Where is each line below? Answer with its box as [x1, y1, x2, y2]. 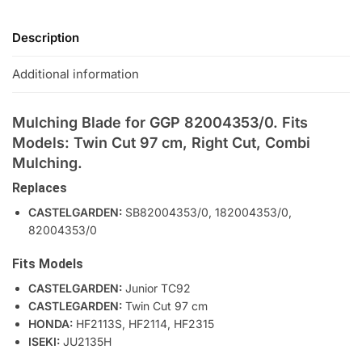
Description [12, 29, 79, 45]
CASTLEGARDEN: [28, 298, 125, 313]
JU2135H [63, 334, 112, 348]
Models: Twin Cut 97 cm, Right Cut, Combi [12, 134, 310, 152]
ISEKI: [28, 334, 63, 348]
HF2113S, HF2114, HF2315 [76, 316, 214, 330]
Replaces [12, 180, 67, 196]
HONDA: [28, 316, 76, 330]
